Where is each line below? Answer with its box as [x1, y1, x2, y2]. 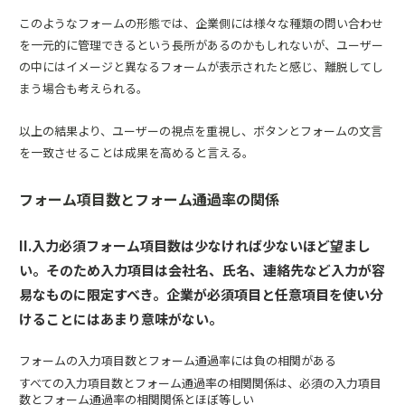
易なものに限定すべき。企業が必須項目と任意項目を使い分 [19, 285, 383, 304]
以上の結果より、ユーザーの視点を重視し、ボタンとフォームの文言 [19, 122, 382, 139]
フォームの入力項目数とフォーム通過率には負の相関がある [19, 352, 336, 369]
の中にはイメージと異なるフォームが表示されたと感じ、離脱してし [19, 58, 383, 75]
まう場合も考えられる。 [19, 80, 148, 97]
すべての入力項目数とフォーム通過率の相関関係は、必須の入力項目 [19, 374, 381, 391]
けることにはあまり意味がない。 [19, 309, 222, 328]
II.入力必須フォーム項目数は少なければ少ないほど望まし [19, 236, 371, 255]
